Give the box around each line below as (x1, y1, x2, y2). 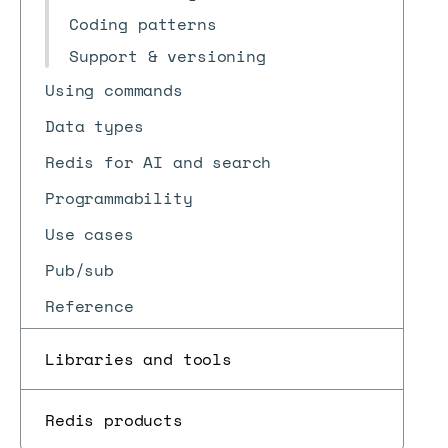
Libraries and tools (45, 347, 232, 371)
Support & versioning (69, 44, 266, 68)
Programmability (45, 186, 193, 210)
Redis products (45, 408, 183, 432)
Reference (45, 294, 134, 318)
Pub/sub (45, 258, 114, 282)
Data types (45, 114, 144, 138)
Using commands (45, 78, 183, 102)
